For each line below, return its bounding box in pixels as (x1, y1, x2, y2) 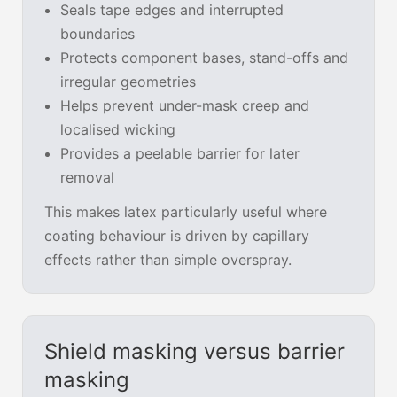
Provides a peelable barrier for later (60, 144, 300, 163)
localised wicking (60, 121, 175, 139)
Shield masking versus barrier (44, 339, 345, 365)
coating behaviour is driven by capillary (44, 227, 309, 245)
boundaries (60, 25, 135, 43)
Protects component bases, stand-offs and (60, 49, 348, 67)
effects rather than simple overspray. (44, 251, 292, 269)
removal (60, 168, 114, 187)
